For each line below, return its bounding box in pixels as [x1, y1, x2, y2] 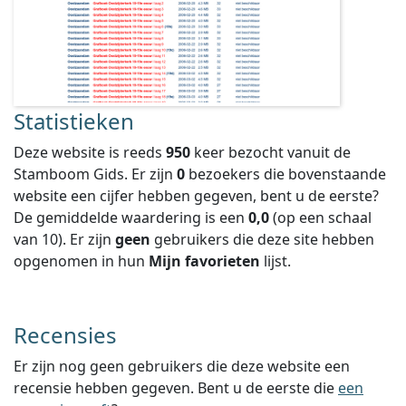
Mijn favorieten [149, 251, 260, 271]
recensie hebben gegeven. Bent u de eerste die [14, 378, 338, 398]
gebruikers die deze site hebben [150, 229, 374, 249]
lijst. [260, 251, 291, 271]
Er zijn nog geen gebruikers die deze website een [14, 356, 350, 376]
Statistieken [14, 106, 134, 136]
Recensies [14, 320, 117, 350]
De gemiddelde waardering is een [14, 208, 248, 227]
